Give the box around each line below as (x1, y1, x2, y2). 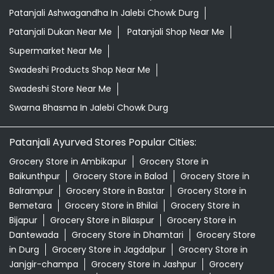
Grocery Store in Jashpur (91, 258, 196, 271)
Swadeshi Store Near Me (9, 83, 111, 95)
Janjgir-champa (9, 258, 78, 271)
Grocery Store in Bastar (66, 185, 165, 198)
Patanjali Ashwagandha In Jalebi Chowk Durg (9, 7, 199, 20)
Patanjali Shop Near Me (127, 26, 224, 39)
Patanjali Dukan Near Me (9, 26, 112, 39)
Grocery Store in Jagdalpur (52, 243, 166, 256)
